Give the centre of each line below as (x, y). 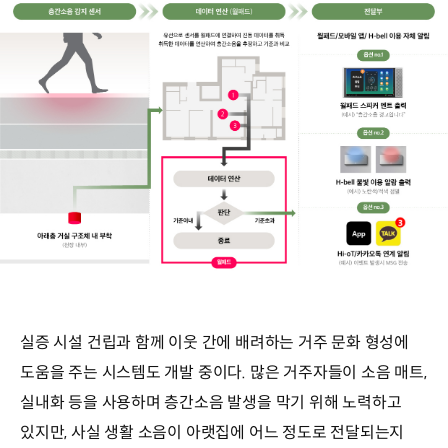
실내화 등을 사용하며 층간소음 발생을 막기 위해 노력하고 (211, 402)
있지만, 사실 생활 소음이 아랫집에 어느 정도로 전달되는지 (212, 432)
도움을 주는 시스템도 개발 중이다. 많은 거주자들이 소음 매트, (223, 372)
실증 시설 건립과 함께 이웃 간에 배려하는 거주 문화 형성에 (215, 342)
